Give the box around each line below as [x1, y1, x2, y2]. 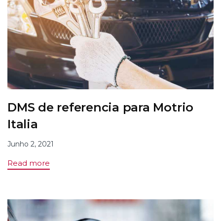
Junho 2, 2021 [7, 140, 54, 149]
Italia [7, 117, 38, 132]
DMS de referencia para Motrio [7, 100, 194, 115]
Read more [7, 158, 50, 168]
